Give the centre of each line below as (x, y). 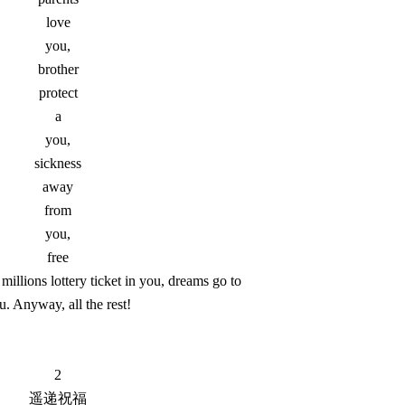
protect (58, 93)
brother (58, 69)
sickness (58, 163)
